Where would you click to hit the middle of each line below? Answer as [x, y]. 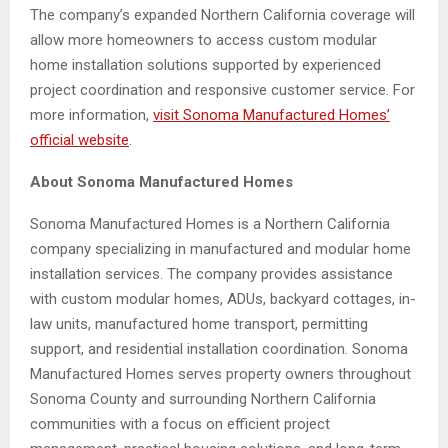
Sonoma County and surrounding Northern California [203, 398]
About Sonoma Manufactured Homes [161, 181]
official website [79, 139]
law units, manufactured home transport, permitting [199, 323]
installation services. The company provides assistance [211, 273]
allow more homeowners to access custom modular [203, 39]
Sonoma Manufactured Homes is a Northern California [210, 223]
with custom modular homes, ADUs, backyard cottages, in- [223, 298]
